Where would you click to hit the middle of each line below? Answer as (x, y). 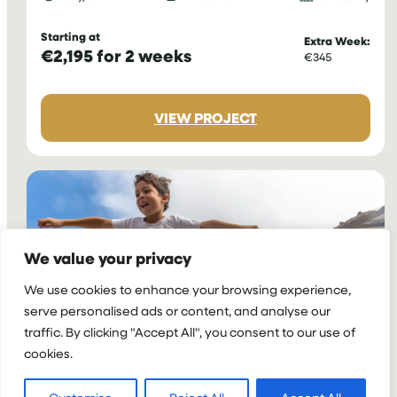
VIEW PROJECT (205, 118)
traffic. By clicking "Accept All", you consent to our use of (190, 332)
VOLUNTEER (296, 137)
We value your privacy (108, 258)
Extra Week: (337, 41)
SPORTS (282, 195)
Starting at (71, 37)
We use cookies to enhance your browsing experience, (187, 289)
